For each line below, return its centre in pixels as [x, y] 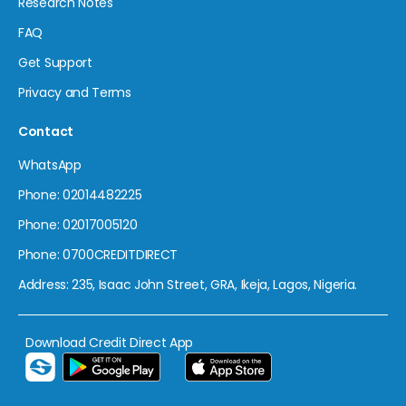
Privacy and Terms [75, 92]
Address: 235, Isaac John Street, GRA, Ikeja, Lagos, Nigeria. [188, 284]
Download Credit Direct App [110, 342]
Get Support [55, 62]
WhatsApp [50, 164]
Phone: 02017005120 [78, 224]
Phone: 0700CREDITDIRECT [98, 254]
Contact [46, 131]
